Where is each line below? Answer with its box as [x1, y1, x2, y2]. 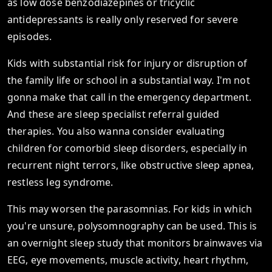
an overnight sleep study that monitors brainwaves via [7, 236, 263, 250]
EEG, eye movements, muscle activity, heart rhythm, [7, 253, 249, 267]
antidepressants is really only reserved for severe [7, 13, 239, 26]
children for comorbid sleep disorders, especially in [7, 141, 248, 155]
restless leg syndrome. [7, 175, 114, 189]
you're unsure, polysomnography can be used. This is [7, 219, 257, 233]
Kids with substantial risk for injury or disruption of [7, 56, 248, 70]
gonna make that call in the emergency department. [7, 90, 251, 104]
